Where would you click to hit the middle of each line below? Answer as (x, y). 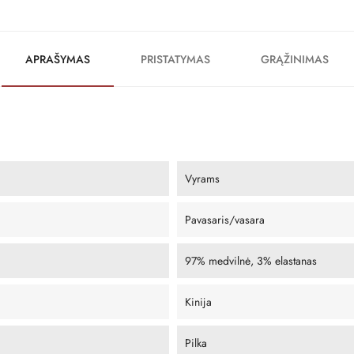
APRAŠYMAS (58, 59)
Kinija (198, 301)
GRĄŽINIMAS (295, 59)
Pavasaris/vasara (225, 219)
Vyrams (202, 178)
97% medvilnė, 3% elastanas (251, 260)
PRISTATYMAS (175, 59)
